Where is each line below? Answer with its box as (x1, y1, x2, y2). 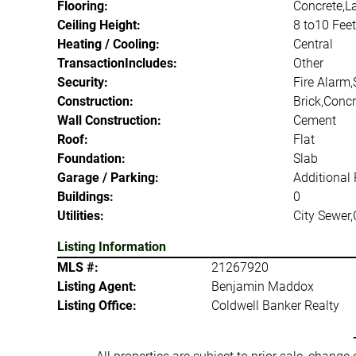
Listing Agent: (57, 279, 137, 294)
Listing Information (57, 239, 166, 254)
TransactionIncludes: (57, 56, 177, 71)
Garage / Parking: (57, 170, 159, 185)
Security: (57, 75, 108, 90)
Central (292, 37, 333, 52)
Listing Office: (57, 298, 137, 313)
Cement (292, 113, 336, 128)
